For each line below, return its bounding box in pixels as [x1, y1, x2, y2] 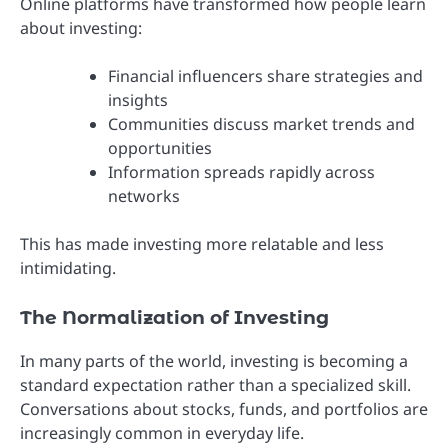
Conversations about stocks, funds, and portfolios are [20, 397, 428, 420]
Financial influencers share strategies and [108, 65, 423, 88]
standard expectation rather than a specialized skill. [20, 373, 411, 396]
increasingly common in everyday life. [20, 421, 304, 444]
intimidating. [20, 257, 116, 280]
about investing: [20, 17, 142, 40]
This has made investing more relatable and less [20, 233, 384, 256]
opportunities [108, 137, 212, 160]
